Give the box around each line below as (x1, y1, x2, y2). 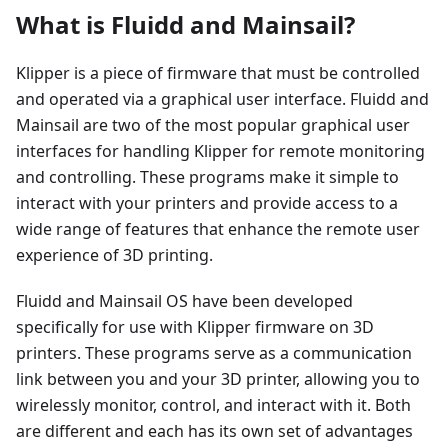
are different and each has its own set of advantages (16, 420, 413, 443)
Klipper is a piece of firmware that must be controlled (16, 62, 420, 85)
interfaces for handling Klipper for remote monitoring (16, 140, 425, 163)
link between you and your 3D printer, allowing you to (16, 368, 420, 391)
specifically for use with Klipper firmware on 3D (16, 316, 374, 339)
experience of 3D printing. (16, 244, 213, 267)
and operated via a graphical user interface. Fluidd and (16, 88, 429, 111)
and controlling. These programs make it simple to (16, 166, 399, 189)
